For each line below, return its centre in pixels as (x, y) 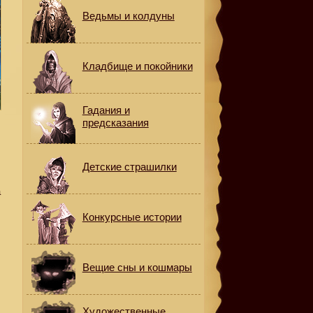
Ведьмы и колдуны (128, 16)
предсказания (115, 123)
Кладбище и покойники (137, 66)
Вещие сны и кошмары (137, 267)
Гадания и (106, 110)
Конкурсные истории (132, 217)
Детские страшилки (129, 167)
